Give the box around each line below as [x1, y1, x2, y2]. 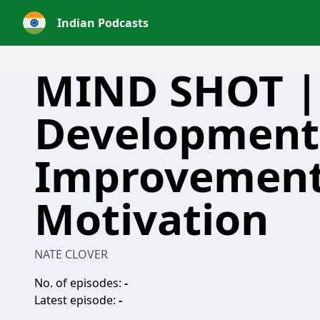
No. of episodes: [34, 275, 124, 291]
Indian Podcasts [57, 15, 149, 31]
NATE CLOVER [34, 246, 108, 262]
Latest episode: [34, 292, 119, 308]
